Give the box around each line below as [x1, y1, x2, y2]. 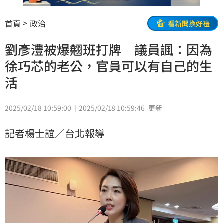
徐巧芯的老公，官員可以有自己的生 [5, 56, 212, 75]
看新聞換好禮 [168, 18, 210, 28]
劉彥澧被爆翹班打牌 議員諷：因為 [5, 40, 212, 59]
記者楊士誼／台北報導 [5, 126, 105, 141]
